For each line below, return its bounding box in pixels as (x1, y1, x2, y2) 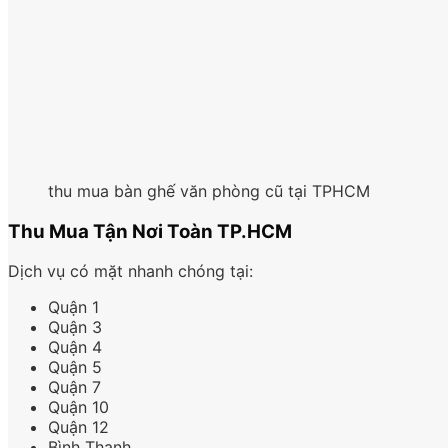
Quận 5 (48, 357, 102, 378)
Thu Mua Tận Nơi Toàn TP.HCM (8, 219, 292, 243)
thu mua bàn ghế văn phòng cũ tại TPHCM (48, 181, 370, 202)
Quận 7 (48, 377, 101, 398)
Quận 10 (48, 397, 109, 418)
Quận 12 (48, 417, 109, 438)
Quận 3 (48, 317, 102, 338)
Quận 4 (48, 337, 102, 358)
